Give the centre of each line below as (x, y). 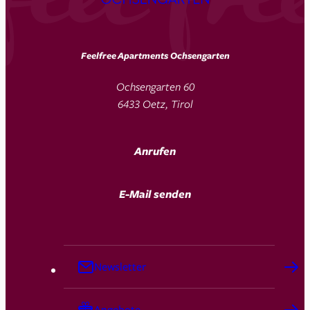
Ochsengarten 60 (155, 87)
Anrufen (155, 151)
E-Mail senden (155, 193)
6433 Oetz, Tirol (155, 104)
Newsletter (120, 267)
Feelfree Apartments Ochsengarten (155, 56)
